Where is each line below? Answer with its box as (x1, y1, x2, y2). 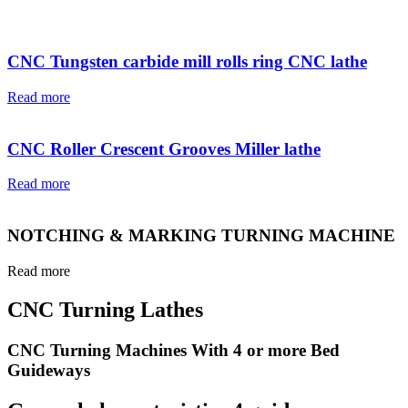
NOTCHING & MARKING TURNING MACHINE (7, 226, 395, 246)
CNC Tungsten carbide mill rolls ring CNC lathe (7, 52, 367, 72)
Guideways (7, 360, 90, 380)
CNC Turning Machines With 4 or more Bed (7, 340, 340, 360)
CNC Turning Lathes (7, 297, 203, 321)
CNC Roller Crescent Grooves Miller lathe (7, 138, 321, 158)
